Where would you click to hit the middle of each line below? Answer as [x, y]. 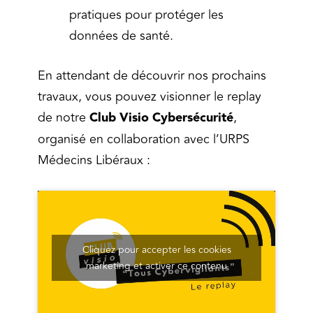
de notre [64, 118]
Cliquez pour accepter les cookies [156, 249]
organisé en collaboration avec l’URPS [144, 139]
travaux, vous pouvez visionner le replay [150, 97]
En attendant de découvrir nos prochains [152, 76]
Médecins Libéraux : [94, 160]
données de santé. [121, 36]
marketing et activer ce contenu [156, 265]
